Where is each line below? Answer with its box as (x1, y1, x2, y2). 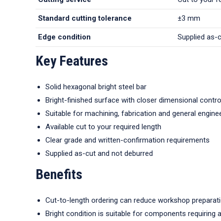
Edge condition (38, 33, 91, 41)
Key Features (36, 53, 108, 69)
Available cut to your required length (45, 122, 161, 131)
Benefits (36, 166, 82, 183)
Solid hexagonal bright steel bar (45, 82, 147, 91)
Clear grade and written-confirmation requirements (45, 136, 210, 145)
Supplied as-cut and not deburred (45, 149, 153, 158)
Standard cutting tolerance (38, 14, 132, 23)
